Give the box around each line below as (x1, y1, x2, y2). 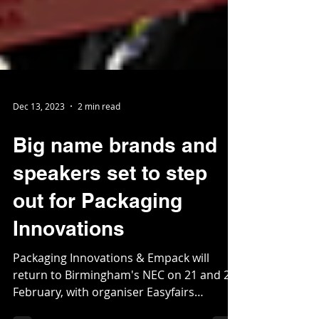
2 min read (78, 169, 120, 180)
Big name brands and (13, 202, 217, 225)
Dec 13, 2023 (13, 169, 65, 180)
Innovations (13, 285, 125, 308)
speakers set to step (13, 229, 207, 253)
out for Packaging (13, 257, 182, 281)
